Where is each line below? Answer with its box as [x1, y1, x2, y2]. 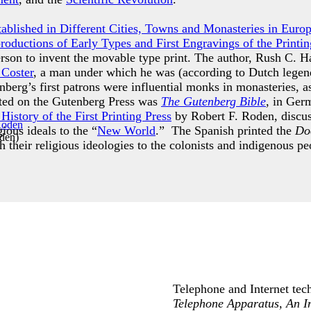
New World [97, 124, 155, 137]
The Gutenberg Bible [161, 94, 266, 108]
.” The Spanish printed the [155, 124, 295, 137]
